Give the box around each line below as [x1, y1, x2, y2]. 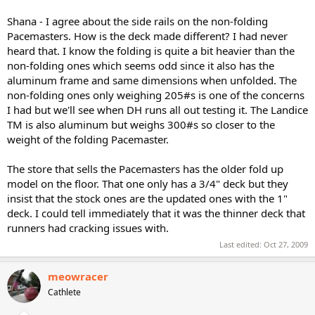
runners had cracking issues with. [7, 220, 169, 235]
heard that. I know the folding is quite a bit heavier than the [7, 43, 295, 58]
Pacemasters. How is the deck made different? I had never [7, 28, 288, 43]
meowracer [48, 269, 108, 283]
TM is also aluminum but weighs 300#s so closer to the [7, 117, 275, 131]
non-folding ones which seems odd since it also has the [7, 58, 274, 72]
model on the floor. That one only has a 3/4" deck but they [7, 176, 288, 191]
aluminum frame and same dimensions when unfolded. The [7, 72, 297, 87]
